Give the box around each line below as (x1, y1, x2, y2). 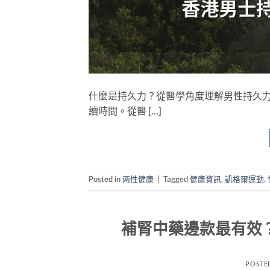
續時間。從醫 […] (89, 104, 162, 116)
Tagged (163, 174, 190, 184)
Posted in (89, 174, 122, 184)
